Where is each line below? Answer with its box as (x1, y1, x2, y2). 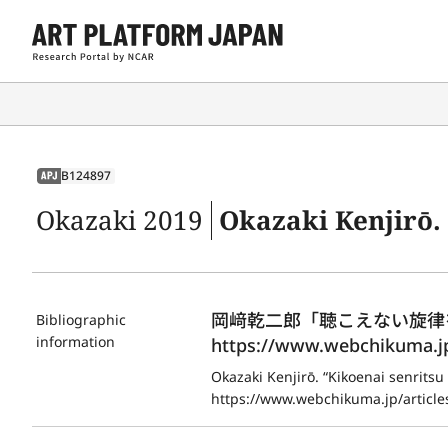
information (36, 331, 115, 351)
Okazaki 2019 (36, 201, 203, 238)
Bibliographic (36, 309, 126, 329)
